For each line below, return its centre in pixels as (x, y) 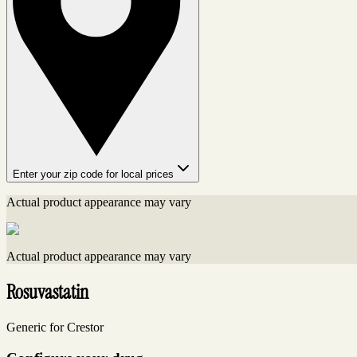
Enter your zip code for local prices (93, 175)
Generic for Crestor (55, 328)
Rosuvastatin (47, 292)
